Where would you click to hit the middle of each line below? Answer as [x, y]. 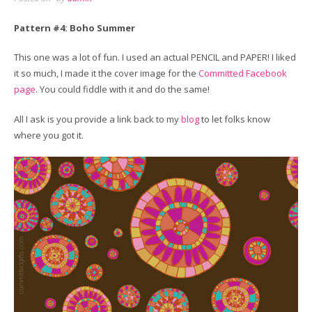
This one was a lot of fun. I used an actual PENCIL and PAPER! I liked [155, 57]
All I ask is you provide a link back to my [97, 119]
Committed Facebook [243, 73]
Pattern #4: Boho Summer [75, 28]
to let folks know [235, 119]
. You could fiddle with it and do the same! [123, 89]
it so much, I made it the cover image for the [106, 73]
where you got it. [49, 135]
